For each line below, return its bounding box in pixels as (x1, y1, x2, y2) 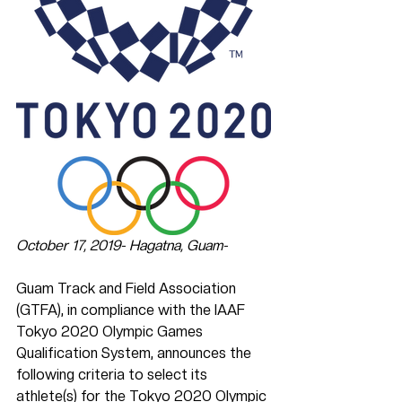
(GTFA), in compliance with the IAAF (16, 301, 249, 319)
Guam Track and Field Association (16, 279, 240, 297)
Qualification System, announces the (16, 344, 255, 362)
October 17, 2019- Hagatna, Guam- (16, 236, 228, 254)
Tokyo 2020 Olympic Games (16, 322, 206, 340)
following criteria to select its (16, 365, 211, 383)
